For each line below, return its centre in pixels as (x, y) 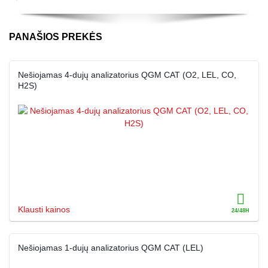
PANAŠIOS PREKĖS (56, 37)
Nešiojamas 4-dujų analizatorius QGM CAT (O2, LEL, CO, (127, 75)
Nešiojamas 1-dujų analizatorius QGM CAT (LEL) (111, 248)
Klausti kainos (44, 209)
